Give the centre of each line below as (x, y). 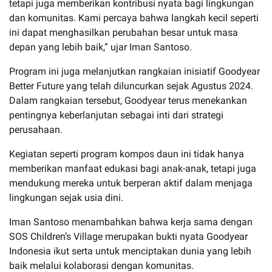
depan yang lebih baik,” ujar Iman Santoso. (100, 47)
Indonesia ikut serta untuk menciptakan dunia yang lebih (130, 251)
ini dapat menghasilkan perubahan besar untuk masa (124, 32)
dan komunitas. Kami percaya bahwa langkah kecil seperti (134, 18)
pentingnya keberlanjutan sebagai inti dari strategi (116, 115)
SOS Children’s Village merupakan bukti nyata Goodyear (128, 236)
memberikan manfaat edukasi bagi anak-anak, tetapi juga (133, 168)
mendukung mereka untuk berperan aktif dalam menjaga (131, 183)
